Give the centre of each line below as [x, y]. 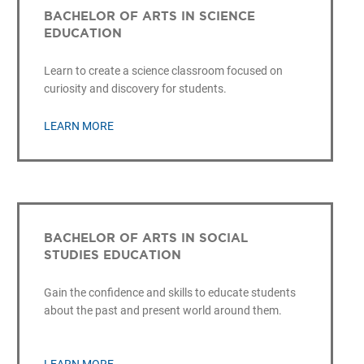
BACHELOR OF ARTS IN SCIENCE [149, 16]
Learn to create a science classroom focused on [163, 71]
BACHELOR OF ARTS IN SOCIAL [145, 237]
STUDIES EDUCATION [112, 254]
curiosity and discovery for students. [135, 89]
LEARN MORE [78, 126]
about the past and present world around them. [162, 310]
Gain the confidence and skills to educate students [169, 292]
